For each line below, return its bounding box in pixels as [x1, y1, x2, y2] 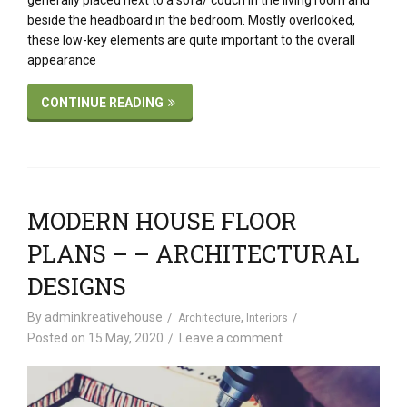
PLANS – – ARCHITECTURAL [27, 238, 360, 270]
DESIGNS [27, 271, 126, 303]
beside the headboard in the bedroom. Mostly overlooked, [27, 13, 355, 28]
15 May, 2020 [88, 331, 164, 346]
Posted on [27, 331, 88, 346]
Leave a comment [179, 331, 283, 346]
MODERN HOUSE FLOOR [27, 205, 297, 237]
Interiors [246, 312, 288, 325]
